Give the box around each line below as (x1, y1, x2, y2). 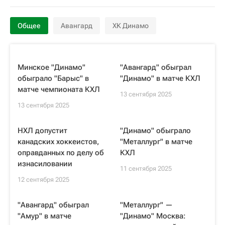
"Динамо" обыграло (120, 126, 191, 135)
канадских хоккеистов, (18, 137, 99, 146)
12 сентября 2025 (18, 176, 69, 183)
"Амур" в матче (18, 211, 71, 220)
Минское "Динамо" (18, 63, 85, 72)
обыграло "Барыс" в (18, 74, 89, 83)
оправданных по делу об (18, 148, 104, 157)
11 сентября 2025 (120, 165, 172, 172)
